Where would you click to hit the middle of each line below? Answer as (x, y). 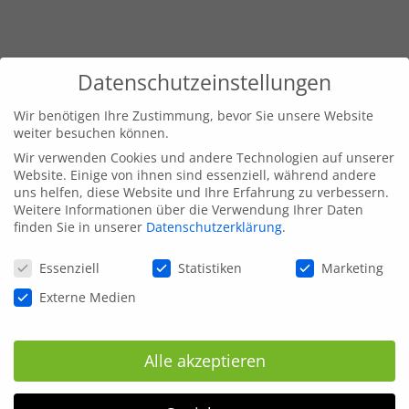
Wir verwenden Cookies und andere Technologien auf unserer (204, 157)
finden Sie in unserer (80, 227)
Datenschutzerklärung (214, 227)
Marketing (352, 268)
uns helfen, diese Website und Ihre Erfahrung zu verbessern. (201, 192)
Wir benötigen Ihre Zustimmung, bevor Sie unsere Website (194, 115)
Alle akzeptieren (204, 361)
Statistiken (210, 268)
